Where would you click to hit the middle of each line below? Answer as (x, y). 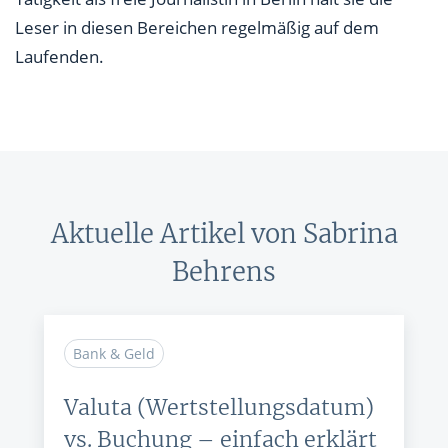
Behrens (224, 272)
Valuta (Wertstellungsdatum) (219, 408)
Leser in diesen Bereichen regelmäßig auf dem (197, 27)
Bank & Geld (114, 353)
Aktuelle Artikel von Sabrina (224, 234)
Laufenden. (59, 56)
